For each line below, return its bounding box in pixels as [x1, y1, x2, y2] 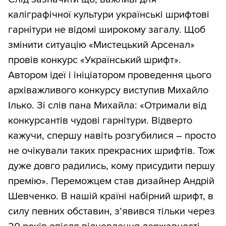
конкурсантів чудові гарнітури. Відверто [8, 115, 192, 127]
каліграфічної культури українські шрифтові [8, 9, 209, 21]
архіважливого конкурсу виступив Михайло [8, 84, 208, 97]
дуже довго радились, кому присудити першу [8, 160, 215, 173]
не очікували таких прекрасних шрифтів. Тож [8, 145, 215, 157]
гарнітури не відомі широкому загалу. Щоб [8, 24, 205, 36]
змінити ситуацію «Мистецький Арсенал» [8, 39, 195, 51]
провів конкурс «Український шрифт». [8, 54, 181, 67]
